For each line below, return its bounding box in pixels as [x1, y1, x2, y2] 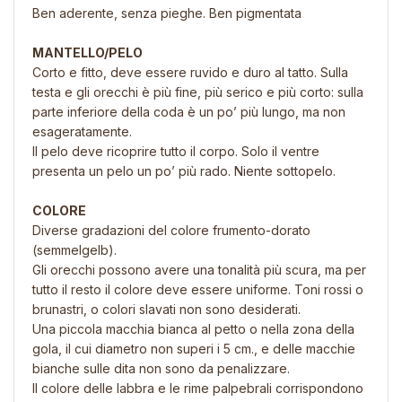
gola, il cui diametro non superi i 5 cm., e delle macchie [32, 340, 355, 356]
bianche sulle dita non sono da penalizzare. [32, 360, 290, 376]
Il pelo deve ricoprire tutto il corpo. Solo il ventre [32, 143, 319, 159]
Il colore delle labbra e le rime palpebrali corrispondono [32, 380, 363, 396]
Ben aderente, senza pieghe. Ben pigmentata [32, 4, 301, 21]
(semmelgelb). [32, 241, 117, 258]
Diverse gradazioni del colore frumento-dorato [32, 222, 310, 238]
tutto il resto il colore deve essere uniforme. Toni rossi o [32, 281, 363, 297]
